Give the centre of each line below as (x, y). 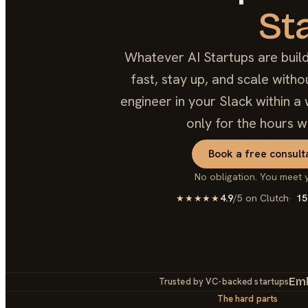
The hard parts (247, 298)
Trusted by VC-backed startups (224, 282)
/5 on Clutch (261, 198)
